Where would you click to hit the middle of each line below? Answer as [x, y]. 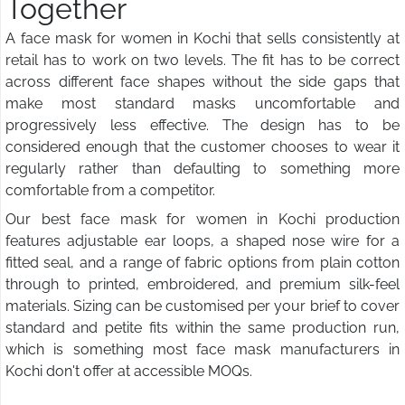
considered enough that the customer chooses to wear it [202, 147]
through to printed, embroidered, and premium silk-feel [202, 285]
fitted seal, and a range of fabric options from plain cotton [202, 263]
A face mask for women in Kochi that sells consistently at [202, 39]
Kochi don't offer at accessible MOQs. [129, 372]
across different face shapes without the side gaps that [202, 82]
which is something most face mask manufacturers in [202, 350]
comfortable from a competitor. [110, 191]
